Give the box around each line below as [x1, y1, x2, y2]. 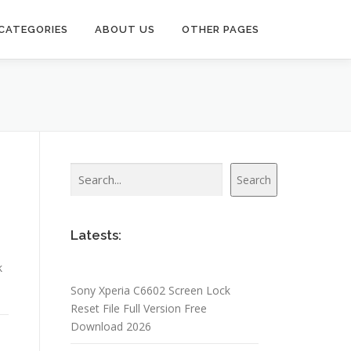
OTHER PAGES [182, 24, 259, 35]
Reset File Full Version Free [71, 301, 207, 316]
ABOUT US [95, 24, 155, 35]
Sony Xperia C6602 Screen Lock [71, 283, 230, 298]
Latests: [71, 227, 121, 243]
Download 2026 [71, 319, 151, 334]
